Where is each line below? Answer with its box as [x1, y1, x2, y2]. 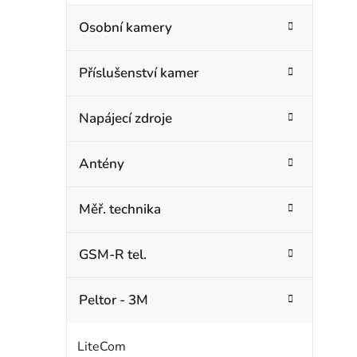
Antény [79, 154, 124, 173]
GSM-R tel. [79, 245, 147, 264]
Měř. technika [79, 199, 161, 218]
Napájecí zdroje [79, 108, 172, 127]
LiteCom [77, 337, 126, 355]
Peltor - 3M [79, 290, 148, 309]
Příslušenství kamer [79, 63, 198, 82]
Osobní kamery [79, 18, 172, 37]
